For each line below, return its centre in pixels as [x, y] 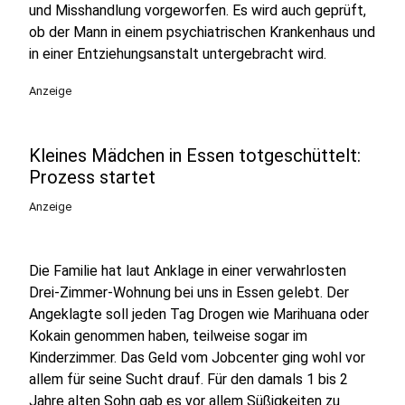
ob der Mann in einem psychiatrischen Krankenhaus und [202, 32]
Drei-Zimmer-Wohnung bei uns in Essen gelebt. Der [189, 292]
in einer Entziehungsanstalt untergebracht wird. [178, 54]
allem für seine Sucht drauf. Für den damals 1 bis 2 [188, 379]
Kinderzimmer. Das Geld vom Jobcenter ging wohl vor [197, 358]
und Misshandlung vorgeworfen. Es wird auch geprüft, [198, 10]
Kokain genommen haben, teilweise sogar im [168, 336]
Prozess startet [92, 177]
